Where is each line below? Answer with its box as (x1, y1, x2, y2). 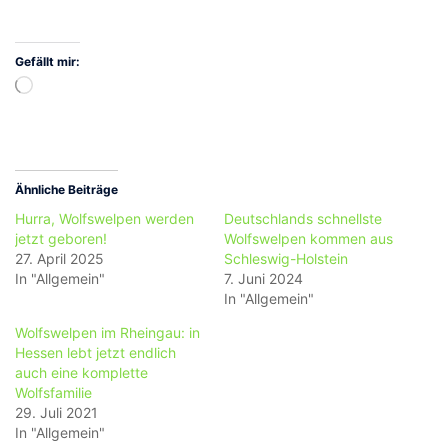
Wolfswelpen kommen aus (224, 229, 393, 247)
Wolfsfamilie (15, 383, 92, 401)
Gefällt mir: (15, 53, 80, 69)
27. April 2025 (15, 249, 104, 267)
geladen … (32, 95, 90, 111)
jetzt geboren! (15, 229, 107, 247)
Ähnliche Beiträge (15, 181, 118, 197)
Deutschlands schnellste (224, 209, 382, 227)
